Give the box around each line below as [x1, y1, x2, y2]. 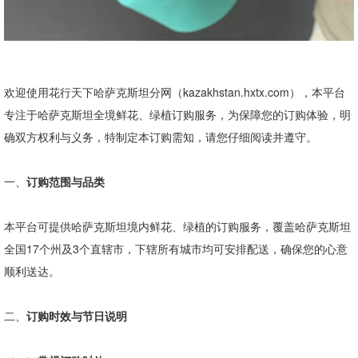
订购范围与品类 [26, 173, 105, 190]
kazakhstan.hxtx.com [183, 84, 289, 101]
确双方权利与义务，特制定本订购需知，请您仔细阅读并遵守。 [4, 129, 317, 145]
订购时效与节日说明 [26, 308, 127, 324]
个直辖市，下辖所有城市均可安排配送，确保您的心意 [79, 241, 348, 257]
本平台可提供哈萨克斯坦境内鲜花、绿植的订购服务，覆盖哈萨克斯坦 [4, 218, 351, 235]
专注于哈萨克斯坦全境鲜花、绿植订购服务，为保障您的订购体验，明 [4, 106, 351, 123]
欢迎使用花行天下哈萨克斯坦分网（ [4, 84, 183, 101]
